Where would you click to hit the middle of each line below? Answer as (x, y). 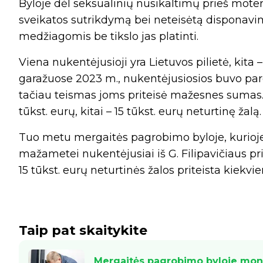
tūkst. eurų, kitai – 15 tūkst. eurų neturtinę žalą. (140, 111)
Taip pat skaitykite (83, 230)
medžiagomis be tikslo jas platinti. (109, 36)
